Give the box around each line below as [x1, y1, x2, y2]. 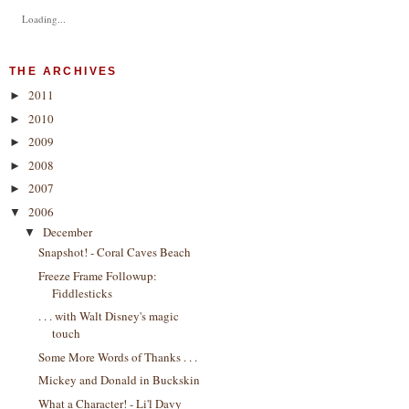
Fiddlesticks [52, 284, 113, 301]
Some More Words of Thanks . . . [38, 348, 198, 365]
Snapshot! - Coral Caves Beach [38, 244, 192, 260]
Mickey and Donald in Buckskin [38, 372, 201, 388]
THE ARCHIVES [9, 65, 118, 78]
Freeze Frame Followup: [38, 267, 158, 284]
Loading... [22, 12, 66, 26]
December [42, 223, 92, 240]
